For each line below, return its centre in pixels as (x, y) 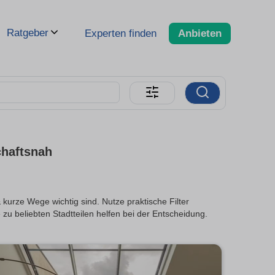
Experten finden (121, 33)
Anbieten (200, 33)
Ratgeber (28, 33)
